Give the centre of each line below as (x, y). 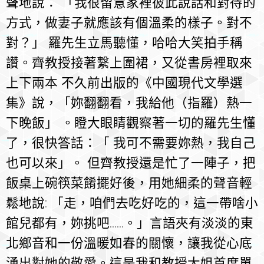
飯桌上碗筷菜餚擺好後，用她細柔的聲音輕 (129, 183)
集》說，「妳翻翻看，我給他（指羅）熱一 (129, 103)
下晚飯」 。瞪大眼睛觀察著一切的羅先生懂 (131, 123)
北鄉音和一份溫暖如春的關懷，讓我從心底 (129, 243)
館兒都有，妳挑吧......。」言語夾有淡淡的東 (130, 223)
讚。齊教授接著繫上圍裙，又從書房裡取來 (129, 63)
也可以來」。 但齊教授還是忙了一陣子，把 (131, 163)
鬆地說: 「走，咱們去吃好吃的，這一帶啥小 (132, 203)
